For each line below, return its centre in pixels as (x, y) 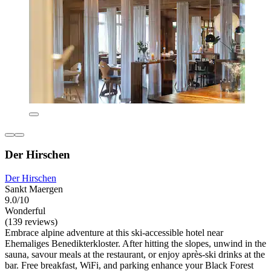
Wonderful (25, 211)
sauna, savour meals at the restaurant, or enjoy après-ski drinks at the (135, 254)
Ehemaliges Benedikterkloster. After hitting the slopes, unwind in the (135, 243)
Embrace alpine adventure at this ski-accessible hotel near (114, 232)
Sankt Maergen (34, 189)
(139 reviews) (31, 221)
